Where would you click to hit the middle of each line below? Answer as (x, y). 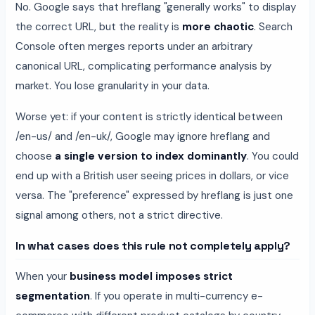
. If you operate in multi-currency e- (176, 296)
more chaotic (218, 26)
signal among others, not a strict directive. (119, 215)
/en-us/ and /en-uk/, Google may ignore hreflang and (143, 136)
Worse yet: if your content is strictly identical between (149, 116)
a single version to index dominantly (151, 156)
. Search (273, 26)
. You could (273, 156)
